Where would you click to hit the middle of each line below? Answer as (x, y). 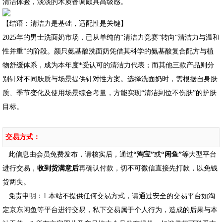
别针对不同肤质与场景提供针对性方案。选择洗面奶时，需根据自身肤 (110, 79)
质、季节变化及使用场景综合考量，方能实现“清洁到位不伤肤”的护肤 (110, 92)
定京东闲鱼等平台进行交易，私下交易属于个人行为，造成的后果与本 (110, 209)
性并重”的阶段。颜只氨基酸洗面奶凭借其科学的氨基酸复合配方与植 (108, 51)
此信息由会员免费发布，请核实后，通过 (68, 154)
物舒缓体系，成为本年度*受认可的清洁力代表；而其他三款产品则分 (108, 65)
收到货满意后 (58, 168)
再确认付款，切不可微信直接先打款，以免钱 (148, 168)
